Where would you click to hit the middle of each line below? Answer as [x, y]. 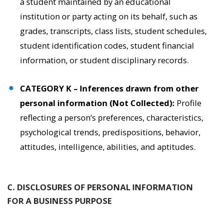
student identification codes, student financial [107, 45]
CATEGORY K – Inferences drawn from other [109, 88]
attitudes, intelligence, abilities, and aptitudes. [108, 147]
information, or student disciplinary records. [105, 60]
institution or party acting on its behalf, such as [109, 16]
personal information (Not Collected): [99, 103]
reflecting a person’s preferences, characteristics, [112, 118]
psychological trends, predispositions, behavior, [110, 132]
